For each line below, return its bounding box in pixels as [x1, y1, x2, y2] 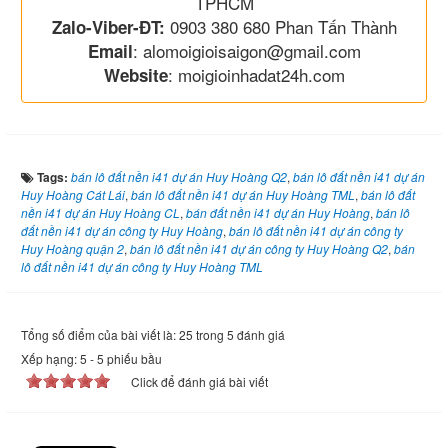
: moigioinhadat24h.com [167, 61, 345, 87]
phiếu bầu [104, 349, 162, 367]
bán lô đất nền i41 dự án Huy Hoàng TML [131, 185, 355, 203]
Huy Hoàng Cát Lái [21, 185, 125, 203]
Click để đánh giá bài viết [131, 372, 268, 390]
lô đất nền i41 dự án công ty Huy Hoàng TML [21, 257, 263, 275]
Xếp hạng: [21, 349, 80, 367]
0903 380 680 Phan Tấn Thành [164, 13, 397, 39]
